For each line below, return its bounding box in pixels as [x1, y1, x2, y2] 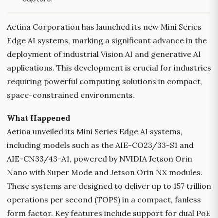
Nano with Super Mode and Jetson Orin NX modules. [7, 167, 202, 178]
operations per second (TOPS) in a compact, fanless [7, 195, 201, 205]
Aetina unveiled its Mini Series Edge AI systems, [7, 127, 182, 137]
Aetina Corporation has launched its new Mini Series [7, 22, 201, 32]
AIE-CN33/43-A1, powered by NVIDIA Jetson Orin [7, 154, 192, 164]
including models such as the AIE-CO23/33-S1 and [7, 140, 194, 150]
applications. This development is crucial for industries [7, 63, 211, 73]
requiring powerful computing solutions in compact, [7, 76, 202, 86]
